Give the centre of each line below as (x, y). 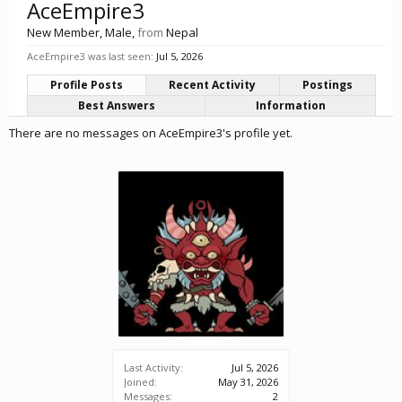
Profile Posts (87, 85)
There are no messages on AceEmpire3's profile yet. (151, 133)
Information (290, 105)
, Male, (118, 32)
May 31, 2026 (248, 382)
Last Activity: (153, 367)
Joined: (140, 382)
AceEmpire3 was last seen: (90, 56)
